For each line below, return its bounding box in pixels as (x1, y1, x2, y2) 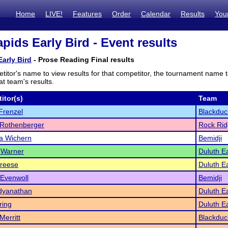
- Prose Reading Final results (32, 55, 134, 64)
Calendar (141, 10, 170, 18)
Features (73, 10, 102, 18)
